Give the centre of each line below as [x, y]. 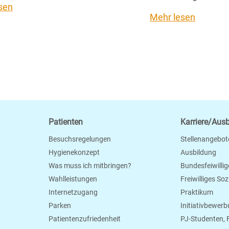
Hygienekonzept [74, 152]
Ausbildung [198, 152]
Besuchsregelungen [79, 139]
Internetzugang [73, 192]
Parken [60, 205]
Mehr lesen [173, 17]
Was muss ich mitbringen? [90, 166]
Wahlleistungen [73, 179]
